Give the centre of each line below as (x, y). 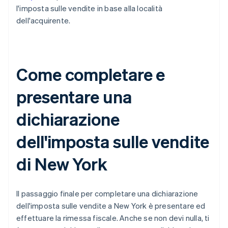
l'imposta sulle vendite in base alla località (89, 8)
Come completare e (91, 74)
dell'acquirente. (44, 21)
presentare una (74, 97)
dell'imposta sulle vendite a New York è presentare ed (111, 206)
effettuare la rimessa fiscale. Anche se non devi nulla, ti (113, 218)
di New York (62, 164)
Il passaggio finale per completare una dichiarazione (107, 194)
